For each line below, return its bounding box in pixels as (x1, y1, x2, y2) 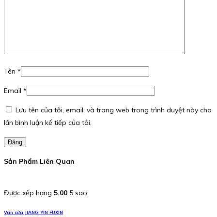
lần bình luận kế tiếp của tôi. (4, 118, 92, 127)
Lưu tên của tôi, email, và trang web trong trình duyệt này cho (15, 106, 212, 115)
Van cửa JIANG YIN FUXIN (4, 210, 63, 216)
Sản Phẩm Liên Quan (4, 156, 75, 166)
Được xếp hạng (4, 188, 54, 198)
